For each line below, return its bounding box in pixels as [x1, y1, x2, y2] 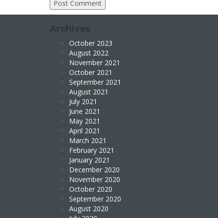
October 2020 [69, 184, 112, 194]
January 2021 [69, 155, 110, 164]
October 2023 [69, 38, 112, 48]
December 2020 [69, 165, 120, 174]
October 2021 [69, 68, 112, 77]
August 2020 [69, 204, 109, 213]
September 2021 [69, 77, 121, 87]
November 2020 [69, 175, 120, 184]
